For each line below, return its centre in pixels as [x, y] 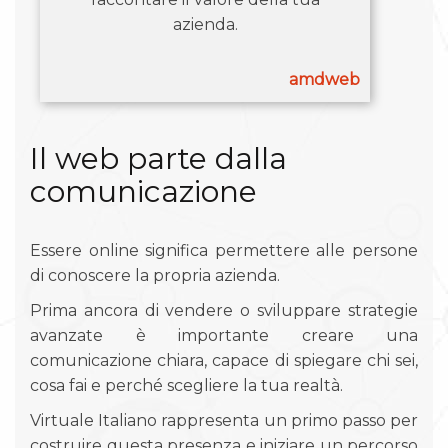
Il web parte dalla [158, 158]
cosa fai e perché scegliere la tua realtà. [186, 385]
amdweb [325, 79]
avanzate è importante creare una [224, 335]
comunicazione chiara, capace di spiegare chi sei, [224, 360]
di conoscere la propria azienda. [155, 275]
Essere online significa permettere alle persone [224, 250]
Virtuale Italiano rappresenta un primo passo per [224, 420]
